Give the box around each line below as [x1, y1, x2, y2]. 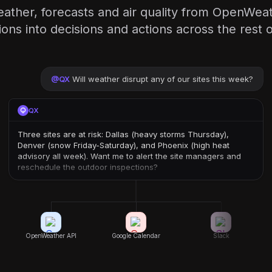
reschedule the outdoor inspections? [18, 162, 158, 172]
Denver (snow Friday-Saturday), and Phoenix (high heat [18, 140, 229, 150]
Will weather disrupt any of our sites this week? [72, 74, 253, 84]
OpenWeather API [25, 232, 76, 239]
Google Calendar [112, 232, 160, 239]
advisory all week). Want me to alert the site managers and [18, 151, 241, 161]
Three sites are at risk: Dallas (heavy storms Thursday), [18, 129, 229, 139]
